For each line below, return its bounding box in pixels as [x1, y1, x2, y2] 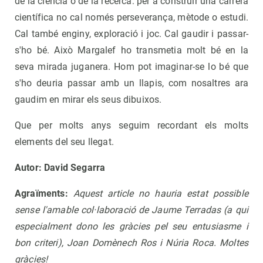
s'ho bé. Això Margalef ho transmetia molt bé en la [15, 45, 248, 56]
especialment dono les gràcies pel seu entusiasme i [15, 221, 248, 232]
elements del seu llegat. [15, 136, 114, 148]
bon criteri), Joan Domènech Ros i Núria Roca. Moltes [15, 237, 248, 249]
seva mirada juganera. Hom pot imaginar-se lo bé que [15, 61, 248, 73]
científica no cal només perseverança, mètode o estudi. [15, 12, 248, 23]
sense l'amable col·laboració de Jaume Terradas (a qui [15, 204, 248, 216]
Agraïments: [15, 188, 68, 200]
